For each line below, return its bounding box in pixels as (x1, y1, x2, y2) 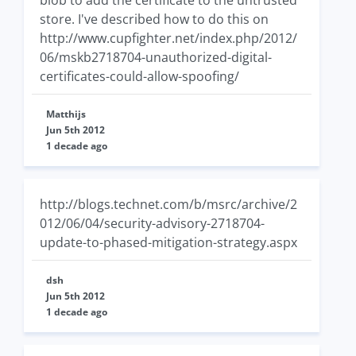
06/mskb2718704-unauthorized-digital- (40, 48, 272, 67)
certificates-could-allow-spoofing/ (40, 68, 239, 86)
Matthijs (46, 107, 86, 122)
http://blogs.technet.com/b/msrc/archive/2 (40, 195, 297, 214)
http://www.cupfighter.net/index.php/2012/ (40, 29, 297, 48)
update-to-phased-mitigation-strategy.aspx (40, 234, 297, 252)
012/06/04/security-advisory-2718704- (40, 215, 265, 233)
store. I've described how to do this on (40, 10, 269, 29)
